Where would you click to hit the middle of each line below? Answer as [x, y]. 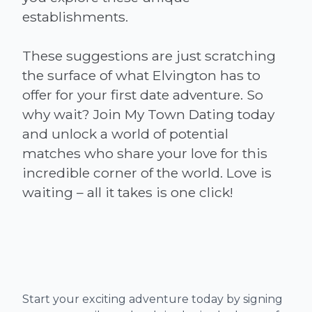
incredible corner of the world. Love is [147, 172]
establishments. [75, 16]
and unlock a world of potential [125, 133]
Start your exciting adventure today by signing [153, 299]
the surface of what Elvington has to [141, 75]
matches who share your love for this [145, 153]
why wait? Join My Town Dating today [148, 114]
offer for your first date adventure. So [143, 94]
